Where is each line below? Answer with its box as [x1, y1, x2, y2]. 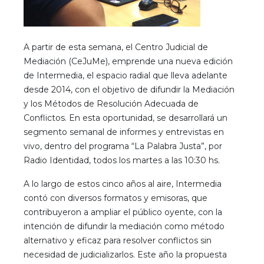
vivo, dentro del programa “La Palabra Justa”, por [23, 140, 222, 151]
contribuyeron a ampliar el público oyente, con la [23, 206, 222, 217]
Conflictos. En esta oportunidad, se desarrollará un [23, 112, 227, 123]
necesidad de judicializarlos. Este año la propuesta [23, 249, 227, 260]
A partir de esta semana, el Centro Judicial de [23, 41, 208, 52]
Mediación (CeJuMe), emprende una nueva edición [23, 55, 233, 67]
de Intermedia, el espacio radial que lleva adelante [23, 70, 227, 81]
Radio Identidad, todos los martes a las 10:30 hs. [23, 154, 220, 166]
